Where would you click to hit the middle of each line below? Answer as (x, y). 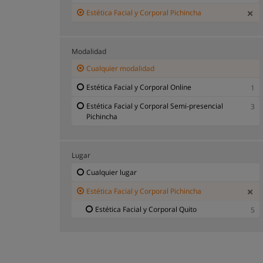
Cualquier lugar (112, 172)
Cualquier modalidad (120, 68)
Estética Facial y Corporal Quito (146, 209)
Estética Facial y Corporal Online (139, 87)
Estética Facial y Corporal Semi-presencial (155, 106)
